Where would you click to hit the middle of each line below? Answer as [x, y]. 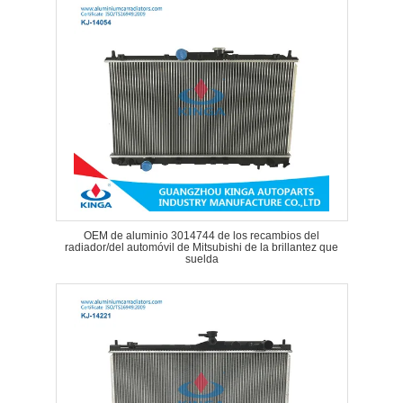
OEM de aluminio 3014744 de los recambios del [201, 236]
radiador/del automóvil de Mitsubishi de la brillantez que [201, 247]
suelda [201, 259]
